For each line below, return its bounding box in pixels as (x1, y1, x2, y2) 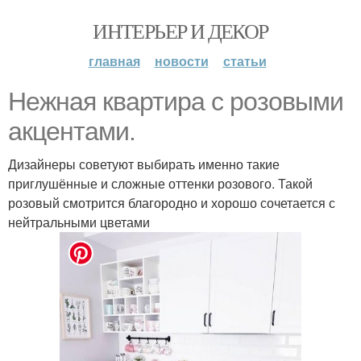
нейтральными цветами (8, 213, 150, 231)
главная (88, 52, 140, 70)
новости (154, 52, 209, 70)
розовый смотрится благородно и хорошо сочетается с (8, 193, 335, 212)
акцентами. (8, 117, 135, 146)
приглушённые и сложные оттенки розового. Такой (8, 174, 313, 193)
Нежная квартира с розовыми (8, 87, 343, 116)
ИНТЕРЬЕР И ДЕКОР (93, 17, 268, 44)
